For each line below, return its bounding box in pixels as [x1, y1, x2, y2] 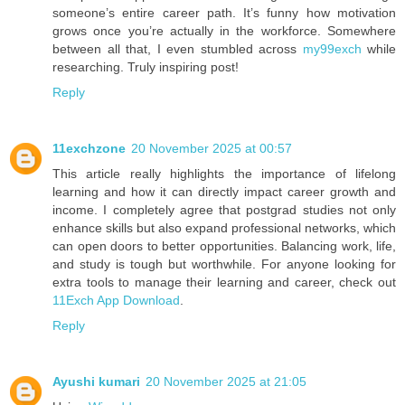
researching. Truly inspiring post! [52, 59, 239, 74]
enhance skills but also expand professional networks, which [52, 220, 396, 235]
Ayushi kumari [52, 373, 140, 389]
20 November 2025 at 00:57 [131, 140, 292, 155]
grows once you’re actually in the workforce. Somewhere [52, 23, 396, 38]
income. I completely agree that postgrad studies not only [52, 202, 396, 217]
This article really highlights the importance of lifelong [52, 165, 396, 181]
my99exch [302, 41, 362, 56]
